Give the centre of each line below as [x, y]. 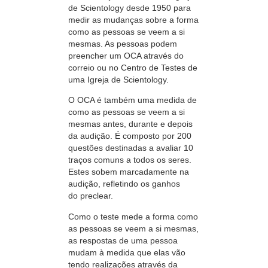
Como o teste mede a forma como [133, 216]
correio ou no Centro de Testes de [133, 68]
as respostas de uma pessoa [123, 240]
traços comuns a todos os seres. [130, 160]
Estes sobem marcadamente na [129, 172]
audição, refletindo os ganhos [124, 184]
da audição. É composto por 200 [130, 136]
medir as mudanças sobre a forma [133, 20]
